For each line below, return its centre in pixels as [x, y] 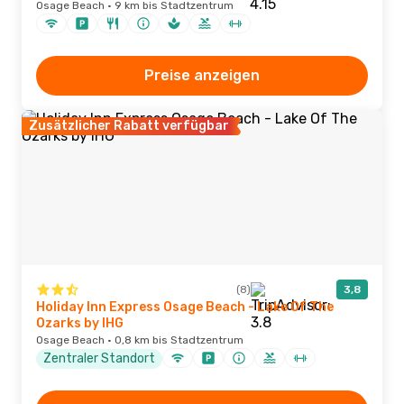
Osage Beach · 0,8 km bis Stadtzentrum [140, 340]
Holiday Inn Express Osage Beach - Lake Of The [185, 307]
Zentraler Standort [99, 358]
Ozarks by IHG [80, 323]
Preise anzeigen [202, 75]
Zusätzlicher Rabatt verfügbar [129, 126]
